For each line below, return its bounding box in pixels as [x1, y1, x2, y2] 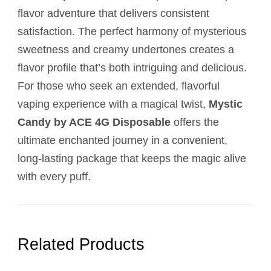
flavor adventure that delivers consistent [18, 7, 209, 20]
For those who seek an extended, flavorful [18, 80, 220, 93]
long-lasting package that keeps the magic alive [18, 152, 246, 165]
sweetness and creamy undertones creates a [18, 44, 234, 56]
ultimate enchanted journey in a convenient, [18, 134, 227, 147]
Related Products [18, 235, 145, 254]
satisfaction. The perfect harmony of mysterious [18, 25, 246, 38]
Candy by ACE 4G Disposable [18, 116, 171, 129]
